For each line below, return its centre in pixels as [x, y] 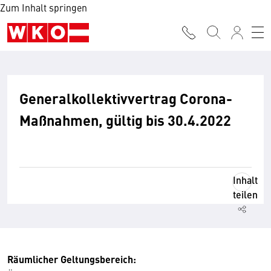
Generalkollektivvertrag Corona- [126, 98]
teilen [245, 194]
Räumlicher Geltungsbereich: [72, 259]
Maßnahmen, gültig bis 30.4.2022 [125, 120]
